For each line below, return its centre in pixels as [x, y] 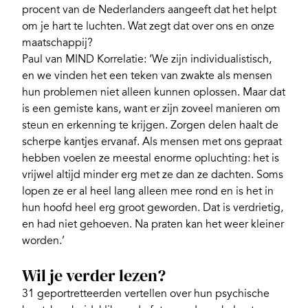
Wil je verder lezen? [94, 275]
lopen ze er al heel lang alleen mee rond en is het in [148, 191]
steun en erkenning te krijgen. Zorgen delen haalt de [150, 125]
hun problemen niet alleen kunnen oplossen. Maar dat [154, 92]
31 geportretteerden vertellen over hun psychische [146, 293]
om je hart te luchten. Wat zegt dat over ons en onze [148, 26]
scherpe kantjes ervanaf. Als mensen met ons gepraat [152, 141]
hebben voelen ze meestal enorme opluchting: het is [151, 158]
